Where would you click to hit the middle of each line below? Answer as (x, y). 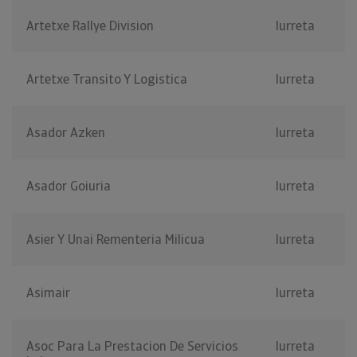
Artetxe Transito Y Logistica (107, 80)
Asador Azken (66, 133)
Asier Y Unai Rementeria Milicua (116, 240)
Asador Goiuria (69, 186)
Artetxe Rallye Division (90, 26)
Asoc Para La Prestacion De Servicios (132, 347)
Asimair (48, 293)
